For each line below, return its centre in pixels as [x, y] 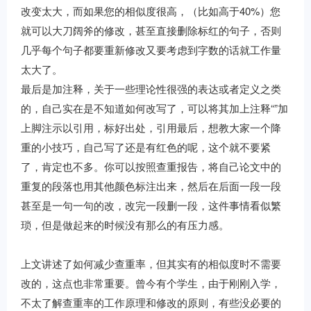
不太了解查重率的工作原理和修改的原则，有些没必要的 [151, 302]
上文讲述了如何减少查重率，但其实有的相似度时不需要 [151, 263]
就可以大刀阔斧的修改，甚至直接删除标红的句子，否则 [151, 30]
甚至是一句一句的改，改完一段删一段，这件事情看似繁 [151, 205]
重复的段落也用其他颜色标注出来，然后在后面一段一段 [151, 186]
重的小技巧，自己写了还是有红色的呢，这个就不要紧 [146, 147]
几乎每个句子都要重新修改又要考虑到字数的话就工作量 [151, 50]
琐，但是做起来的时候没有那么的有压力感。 [125, 225]
